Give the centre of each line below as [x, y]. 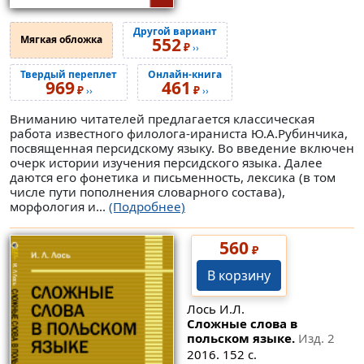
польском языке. [242, 338]
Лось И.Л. [215, 309]
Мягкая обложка [61, 40]
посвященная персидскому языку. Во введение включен [182, 147]
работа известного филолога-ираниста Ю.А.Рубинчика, [179, 133]
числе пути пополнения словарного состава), [147, 191]
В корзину [238, 275]
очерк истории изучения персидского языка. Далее [166, 162]
